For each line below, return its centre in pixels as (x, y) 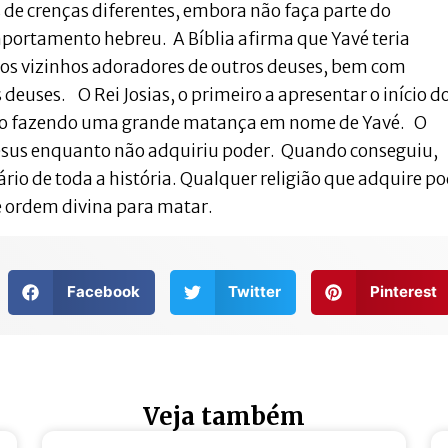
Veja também (224, 416)
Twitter (254, 292)
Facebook (103, 292)
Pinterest (403, 292)
